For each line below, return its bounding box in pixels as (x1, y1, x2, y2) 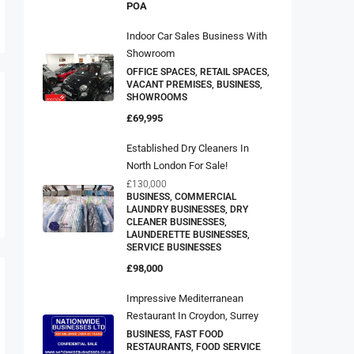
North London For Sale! (126, 155, 228, 168)
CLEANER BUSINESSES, (126, 212, 227, 224)
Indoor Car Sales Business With (126, 25, 267, 38)
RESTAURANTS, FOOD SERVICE (126, 337, 261, 348)
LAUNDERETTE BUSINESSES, (126, 224, 250, 236)
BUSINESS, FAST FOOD (126, 324, 224, 336)
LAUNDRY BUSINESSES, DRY (126, 199, 248, 211)
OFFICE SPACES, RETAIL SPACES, (126, 62, 269, 73)
